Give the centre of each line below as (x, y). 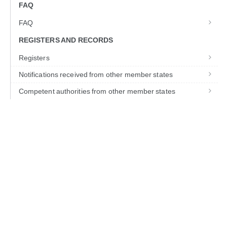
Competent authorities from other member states (97, 91)
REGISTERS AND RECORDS (66, 40)
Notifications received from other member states (96, 74)
